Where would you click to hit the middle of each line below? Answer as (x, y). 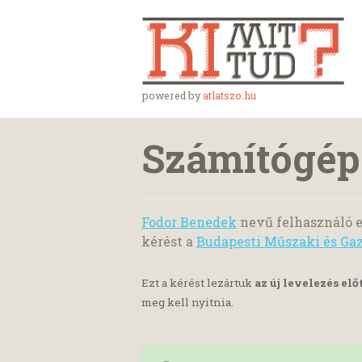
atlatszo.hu (229, 95)
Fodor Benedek (189, 222)
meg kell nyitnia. (187, 303)
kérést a (169, 241)
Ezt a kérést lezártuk (198, 283)
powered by (173, 95)
